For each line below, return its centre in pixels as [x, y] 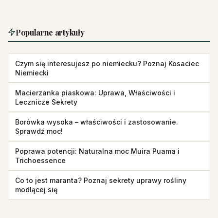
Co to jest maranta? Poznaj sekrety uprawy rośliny [101, 180]
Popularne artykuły [50, 32]
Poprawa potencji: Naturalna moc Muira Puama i [97, 151]
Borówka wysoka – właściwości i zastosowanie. [97, 122]
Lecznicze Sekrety [46, 102]
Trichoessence [40, 160]
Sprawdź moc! [39, 131]
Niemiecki [32, 73]
